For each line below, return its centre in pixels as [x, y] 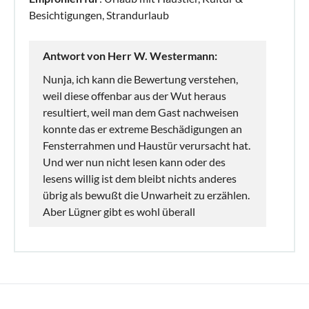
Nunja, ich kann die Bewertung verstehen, [140, 79]
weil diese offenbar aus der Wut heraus [134, 95]
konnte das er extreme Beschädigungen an [142, 128]
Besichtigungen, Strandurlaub [99, 14]
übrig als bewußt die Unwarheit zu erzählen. [146, 195]
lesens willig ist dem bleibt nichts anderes [140, 178]
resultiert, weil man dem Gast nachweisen [141, 112]
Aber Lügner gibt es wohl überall [119, 211]
